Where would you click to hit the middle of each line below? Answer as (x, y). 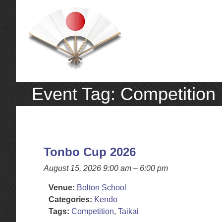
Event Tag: (76, 94)
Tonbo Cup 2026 (90, 152)
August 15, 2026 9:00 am (87, 168)
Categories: (70, 199)
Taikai (128, 211)
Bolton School (102, 188)
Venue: (62, 188)
